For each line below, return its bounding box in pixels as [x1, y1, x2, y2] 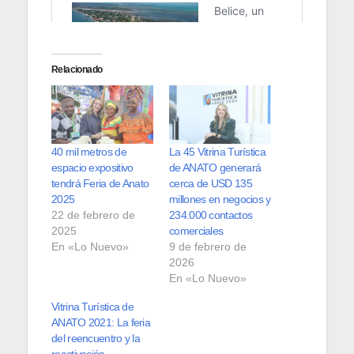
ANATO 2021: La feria [51, 316, 151, 330]
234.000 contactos [169, 209, 253, 222]
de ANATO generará [169, 161, 262, 175]
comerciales [169, 224, 224, 238]
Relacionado [51, 64, 103, 76]
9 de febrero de [169, 240, 247, 254]
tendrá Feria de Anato [51, 177, 149, 190]
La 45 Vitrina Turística [169, 145, 265, 159]
